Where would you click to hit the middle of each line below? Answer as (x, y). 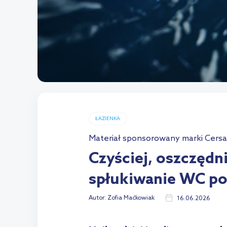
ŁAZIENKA (108, 118)
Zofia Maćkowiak (131, 198)
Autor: (98, 198)
